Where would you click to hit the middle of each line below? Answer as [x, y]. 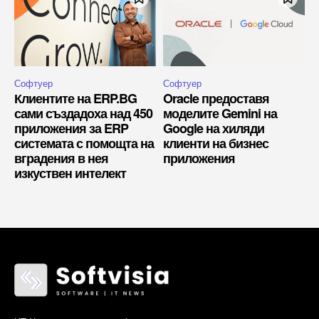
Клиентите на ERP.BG [75, 98]
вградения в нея [61, 158]
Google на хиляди [214, 128]
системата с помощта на [84, 143]
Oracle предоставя [216, 98]
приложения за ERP [71, 128]
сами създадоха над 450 [83, 113]
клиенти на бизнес [216, 143]
